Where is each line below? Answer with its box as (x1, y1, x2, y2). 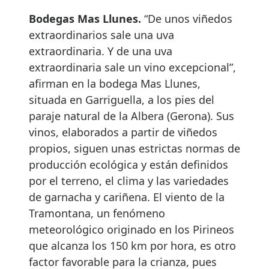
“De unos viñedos (141, 11, 232, 26)
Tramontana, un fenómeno (29, 205, 165, 220)
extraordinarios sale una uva (29, 27, 174, 42)
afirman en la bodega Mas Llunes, (29, 76, 201, 91)
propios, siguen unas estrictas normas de (29, 141, 240, 156)
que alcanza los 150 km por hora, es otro (29, 238, 236, 253)
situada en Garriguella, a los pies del (29, 92, 214, 107)
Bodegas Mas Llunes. (29, 11, 141, 26)
